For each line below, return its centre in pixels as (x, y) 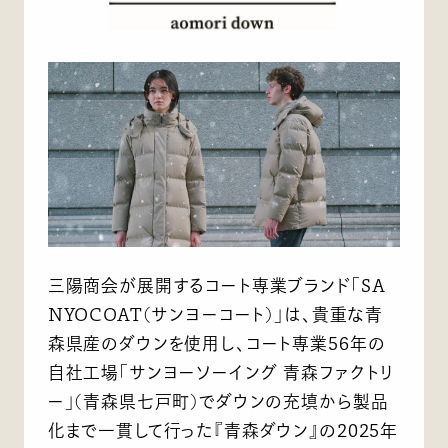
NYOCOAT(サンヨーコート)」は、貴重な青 (215, 314)
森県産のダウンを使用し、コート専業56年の (216, 343)
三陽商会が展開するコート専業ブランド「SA (216, 285)
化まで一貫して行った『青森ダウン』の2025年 (223, 430)
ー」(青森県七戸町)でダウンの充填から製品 (218, 401)
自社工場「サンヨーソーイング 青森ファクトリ (221, 372)
